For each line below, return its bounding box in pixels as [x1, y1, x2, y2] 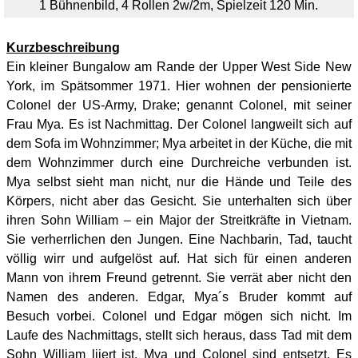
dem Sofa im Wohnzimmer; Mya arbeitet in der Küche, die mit [6, 137, 352, 150]
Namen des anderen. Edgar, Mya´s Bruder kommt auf [6, 290, 352, 304]
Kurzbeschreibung [6, 41, 120, 54]
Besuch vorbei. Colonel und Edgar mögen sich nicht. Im [6, 309, 352, 323]
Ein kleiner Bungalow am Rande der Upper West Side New [6, 60, 352, 74]
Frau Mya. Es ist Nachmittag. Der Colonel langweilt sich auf [6, 117, 352, 131]
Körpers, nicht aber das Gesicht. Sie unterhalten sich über [6, 194, 352, 208]
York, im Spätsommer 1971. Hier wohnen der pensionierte [6, 79, 352, 93]
